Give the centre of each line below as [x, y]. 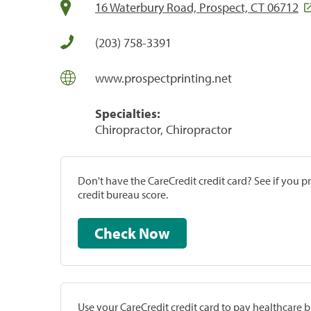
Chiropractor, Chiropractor [163, 129]
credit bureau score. [123, 194]
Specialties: [128, 113]
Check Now [154, 233]
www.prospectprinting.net [163, 78]
